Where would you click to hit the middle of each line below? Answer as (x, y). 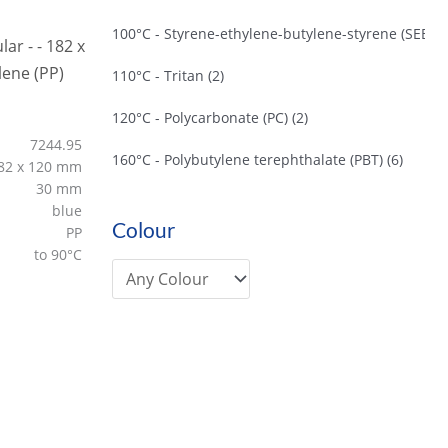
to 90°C (59, 255)
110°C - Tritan (158, 76)
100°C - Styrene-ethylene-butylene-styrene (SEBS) (277, 34)
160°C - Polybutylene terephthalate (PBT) (247, 160)
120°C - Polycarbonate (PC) (200, 118)
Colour (143, 229)
